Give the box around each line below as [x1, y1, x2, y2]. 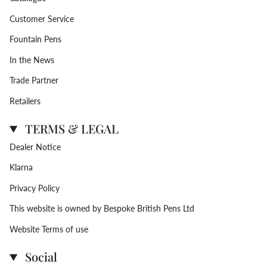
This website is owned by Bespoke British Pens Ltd [10, 203, 194, 214]
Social [22, 248, 58, 265]
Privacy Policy [10, 182, 60, 193]
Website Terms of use [10, 223, 88, 234]
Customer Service [10, 13, 74, 24]
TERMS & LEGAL [22, 120, 119, 136]
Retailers [10, 95, 41, 106]
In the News [10, 54, 54, 65]
